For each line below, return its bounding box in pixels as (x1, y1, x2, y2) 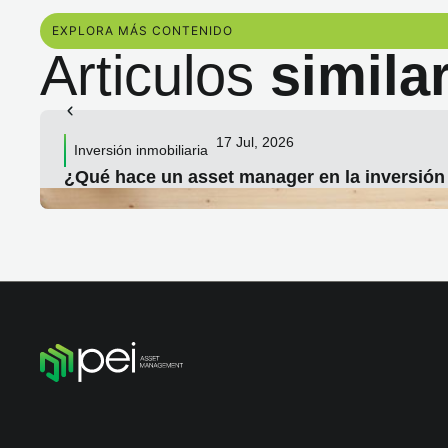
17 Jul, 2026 (216, 134, 294, 150)
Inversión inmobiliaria (74, 142, 208, 158)
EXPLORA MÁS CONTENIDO (52, 23, 233, 38)
